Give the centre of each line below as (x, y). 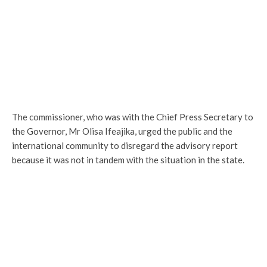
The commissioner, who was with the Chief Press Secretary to (133, 117)
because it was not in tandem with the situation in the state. (128, 160)
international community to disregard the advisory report (125, 145)
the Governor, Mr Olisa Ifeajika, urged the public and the (122, 131)
